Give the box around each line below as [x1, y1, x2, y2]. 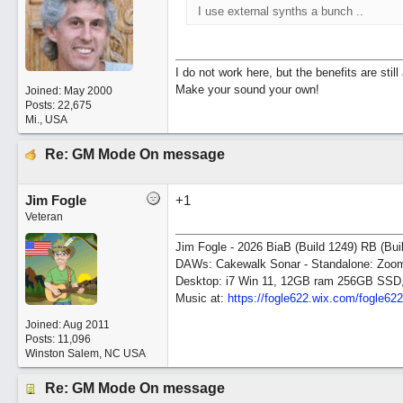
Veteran [24, 210, 63, 223]
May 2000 [63, 85, 112, 97]
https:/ [227, 291, 261, 305]
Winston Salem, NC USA [24, 347, 146, 360]
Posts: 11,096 [24, 333, 91, 345]
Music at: [175, 291, 228, 305]
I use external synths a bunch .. [197, 4, 363, 18]
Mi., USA [24, 113, 67, 126]
